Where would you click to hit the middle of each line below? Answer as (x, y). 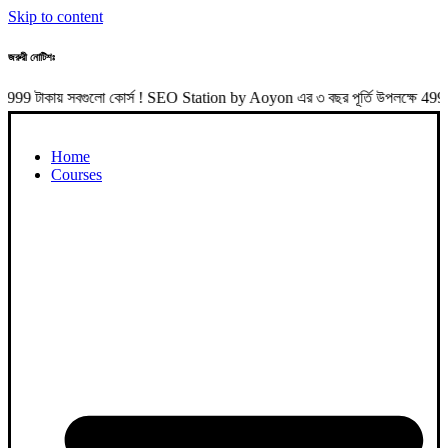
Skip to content (55, 16)
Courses (76, 174)
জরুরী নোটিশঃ (31, 56)
